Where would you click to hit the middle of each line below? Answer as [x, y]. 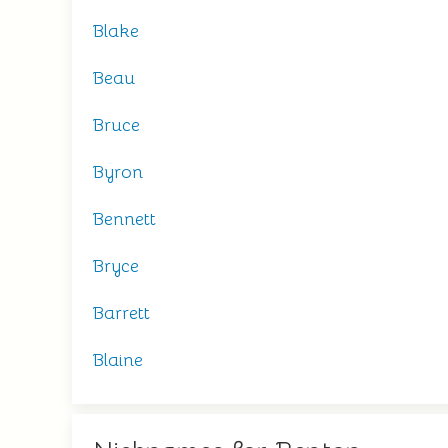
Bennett [124, 219]
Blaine [117, 360]
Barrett [121, 313]
